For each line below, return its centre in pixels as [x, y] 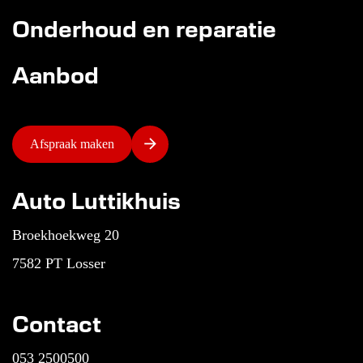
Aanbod [56, 74]
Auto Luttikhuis [96, 199]
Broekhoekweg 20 [66, 235]
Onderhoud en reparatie [144, 28]
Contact [57, 322]
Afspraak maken [72, 144]
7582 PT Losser [59, 263]
